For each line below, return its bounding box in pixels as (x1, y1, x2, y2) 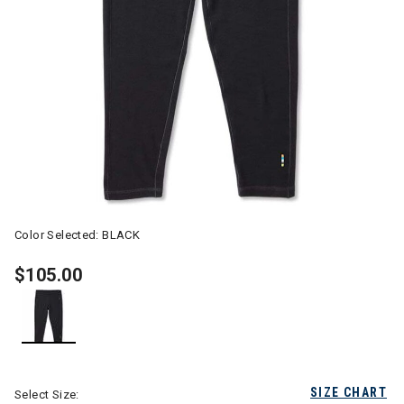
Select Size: (14, 388, 79, 401)
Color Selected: (14, 228, 103, 242)
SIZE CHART (310, 385, 387, 399)
